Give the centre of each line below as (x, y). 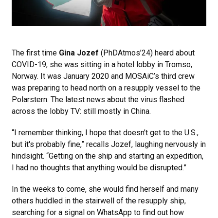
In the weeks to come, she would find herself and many (105, 189)
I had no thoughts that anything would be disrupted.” (99, 168)
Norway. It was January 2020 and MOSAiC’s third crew (103, 76)
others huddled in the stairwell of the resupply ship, (99, 201)
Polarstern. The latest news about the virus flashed (98, 100)
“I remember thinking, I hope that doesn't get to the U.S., (105, 133)
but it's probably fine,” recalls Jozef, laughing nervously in (109, 145)
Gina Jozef (79, 53)
